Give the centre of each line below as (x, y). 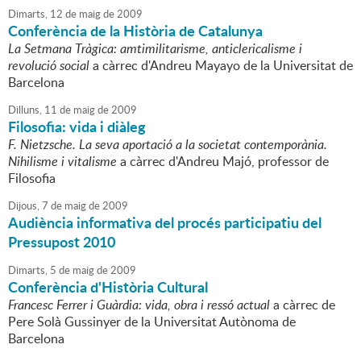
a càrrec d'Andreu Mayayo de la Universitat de (221, 66)
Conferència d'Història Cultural (108, 287)
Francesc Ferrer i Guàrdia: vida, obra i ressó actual (139, 305)
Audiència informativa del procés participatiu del (165, 223)
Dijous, (24, 206)
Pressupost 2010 (62, 242)
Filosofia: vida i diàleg (77, 127)
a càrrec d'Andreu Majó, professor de (223, 162)
